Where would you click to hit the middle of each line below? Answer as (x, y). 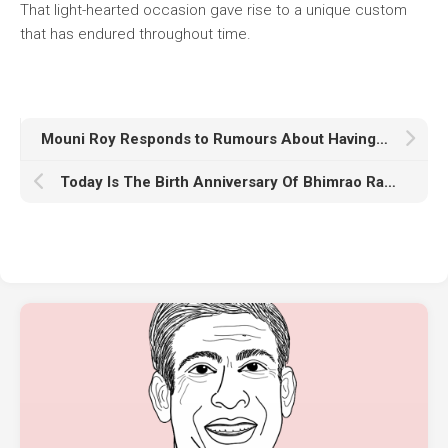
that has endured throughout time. (135, 34)
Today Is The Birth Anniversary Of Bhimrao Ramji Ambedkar (390, 182)
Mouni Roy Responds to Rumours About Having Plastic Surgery (382, 139)
